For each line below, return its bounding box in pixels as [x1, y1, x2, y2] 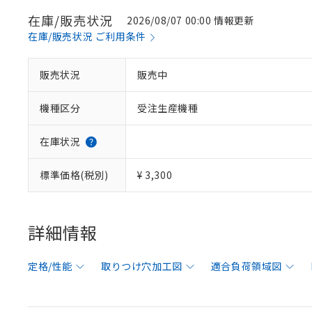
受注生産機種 [137, 101, 198, 115]
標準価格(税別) [40, 168, 109, 182]
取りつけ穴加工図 [101, 259, 182, 273]
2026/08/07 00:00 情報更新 [127, 13, 255, 27]
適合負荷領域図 [210, 259, 283, 273]
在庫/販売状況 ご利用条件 [28, 29, 146, 43]
